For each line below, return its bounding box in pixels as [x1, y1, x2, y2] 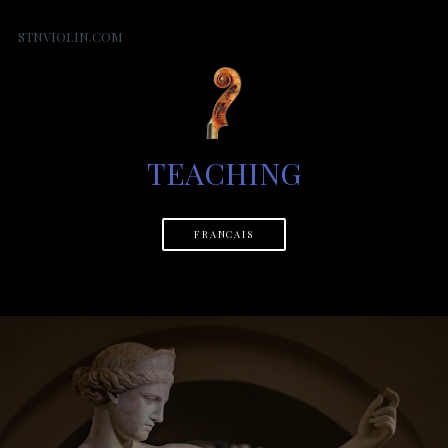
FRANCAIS [193, 228, 255, 241]
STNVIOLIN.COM [17, 28, 123, 45]
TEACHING [146, 153, 301, 194]
